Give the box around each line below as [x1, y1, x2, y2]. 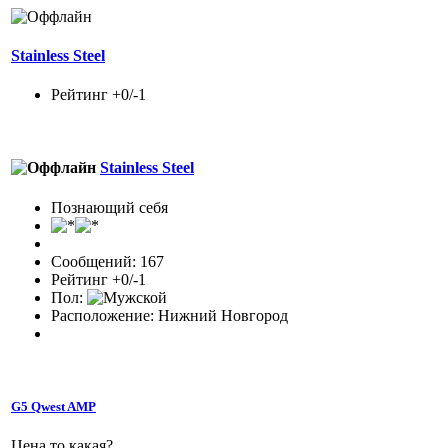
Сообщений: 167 [51, 252, 164, 270]
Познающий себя [51, 198, 168, 216]
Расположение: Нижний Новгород [51, 306, 288, 324]
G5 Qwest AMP [11, 398, 96, 414]
